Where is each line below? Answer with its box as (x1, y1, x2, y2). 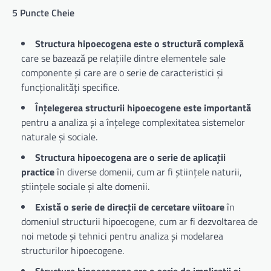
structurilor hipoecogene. (21, 243, 124, 258)
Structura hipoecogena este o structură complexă (35, 36, 244, 51)
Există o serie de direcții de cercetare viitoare (35, 199, 224, 214)
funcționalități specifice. (21, 79, 119, 94)
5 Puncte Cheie (12, 5, 74, 21)
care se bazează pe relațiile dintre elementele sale (21, 50, 226, 65)
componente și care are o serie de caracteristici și (21, 65, 223, 80)
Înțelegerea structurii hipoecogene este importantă (35, 100, 251, 115)
